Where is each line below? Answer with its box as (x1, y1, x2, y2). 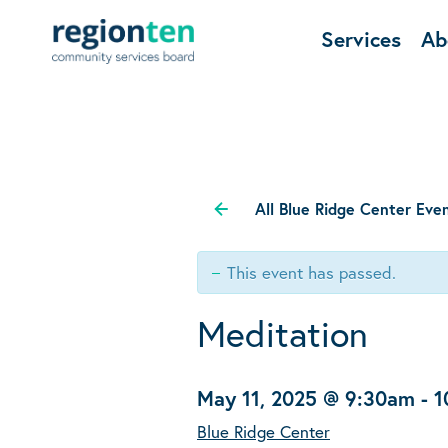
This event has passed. (227, 261, 396, 284)
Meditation (197, 310, 368, 357)
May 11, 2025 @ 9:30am (197, 385, 415, 413)
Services (320, 25, 401, 53)
